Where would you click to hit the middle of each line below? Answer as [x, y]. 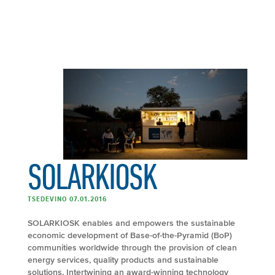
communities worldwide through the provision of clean [132, 247]
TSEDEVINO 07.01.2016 [67, 199]
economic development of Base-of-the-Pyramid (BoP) [130, 235]
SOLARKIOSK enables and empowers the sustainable [131, 223]
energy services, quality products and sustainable [123, 260]
